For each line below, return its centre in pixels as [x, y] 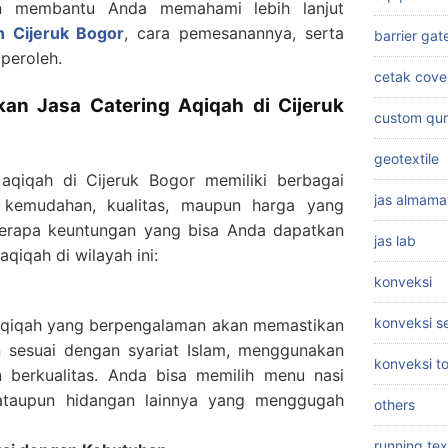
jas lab [395, 241]
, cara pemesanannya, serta [234, 33]
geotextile [406, 159]
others [394, 405]
